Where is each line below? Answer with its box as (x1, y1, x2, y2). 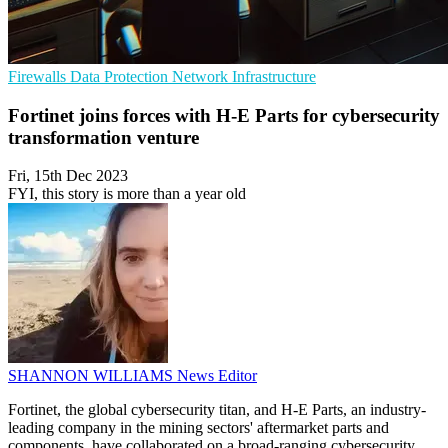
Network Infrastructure (172, 68, 316, 85)
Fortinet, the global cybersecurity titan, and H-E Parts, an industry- (8, 401, 426, 419)
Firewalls (8, 68, 70, 85)
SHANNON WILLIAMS (8, 367, 177, 385)
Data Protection (70, 68, 172, 85)
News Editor (177, 367, 257, 385)
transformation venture (8, 126, 199, 148)
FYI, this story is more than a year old (8, 185, 246, 203)
